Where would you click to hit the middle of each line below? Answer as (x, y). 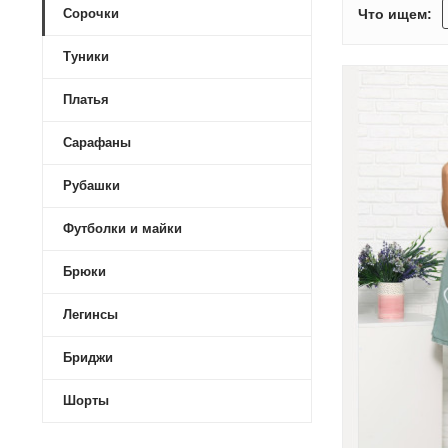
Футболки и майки (122, 228)
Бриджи (88, 357)
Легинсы (90, 314)
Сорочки (91, 13)
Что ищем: (395, 13)
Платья (86, 99)
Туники (86, 56)
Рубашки (91, 185)
